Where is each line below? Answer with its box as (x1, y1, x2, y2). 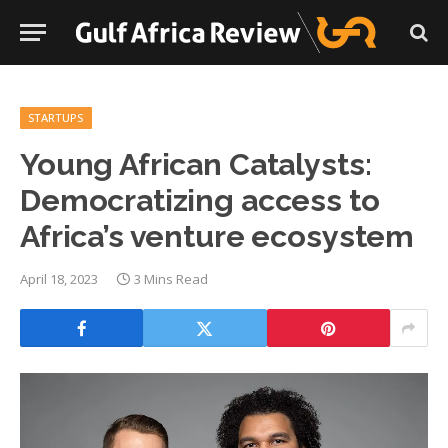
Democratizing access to (20, 182, 380, 218)
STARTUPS (28, 110, 84, 125)
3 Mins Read (134, 270, 208, 288)
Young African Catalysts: (20, 146, 372, 182)
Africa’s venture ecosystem (20, 218, 415, 254)
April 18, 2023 (20, 270, 98, 288)
